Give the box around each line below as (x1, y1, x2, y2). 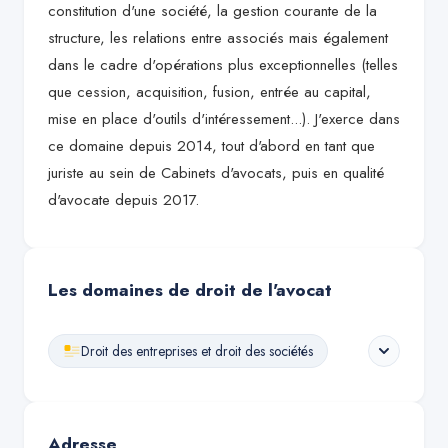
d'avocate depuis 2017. (48, 189, 199, 211)
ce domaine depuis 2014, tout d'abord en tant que (48, 135, 375, 157)
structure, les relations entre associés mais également (48, 27, 388, 49)
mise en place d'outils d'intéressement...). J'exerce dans (48, 108, 400, 130)
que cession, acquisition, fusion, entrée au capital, (48, 81, 371, 103)
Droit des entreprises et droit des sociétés (81, 341, 313, 361)
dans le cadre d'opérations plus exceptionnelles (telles (48, 54, 398, 76)
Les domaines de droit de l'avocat (48, 277, 332, 303)
